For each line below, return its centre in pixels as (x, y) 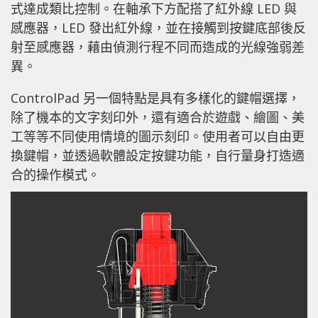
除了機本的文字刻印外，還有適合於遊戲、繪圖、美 (158, 117)
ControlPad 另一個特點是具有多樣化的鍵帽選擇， (155, 98)
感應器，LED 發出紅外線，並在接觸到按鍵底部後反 (158, 28)
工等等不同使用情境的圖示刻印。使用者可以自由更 (158, 137)
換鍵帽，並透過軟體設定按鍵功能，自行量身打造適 (158, 156)
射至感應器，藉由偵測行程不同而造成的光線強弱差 (158, 47)
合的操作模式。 (55, 175)
